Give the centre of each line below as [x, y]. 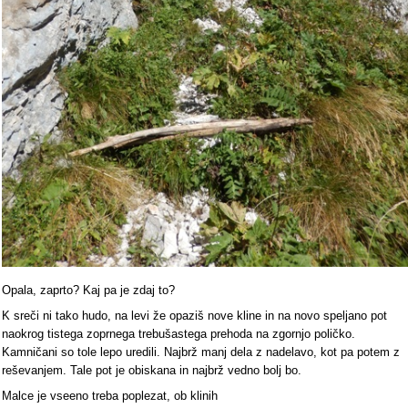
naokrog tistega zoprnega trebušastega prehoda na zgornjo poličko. [178, 333]
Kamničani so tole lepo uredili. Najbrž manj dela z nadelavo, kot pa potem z [201, 352]
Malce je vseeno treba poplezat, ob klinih [110, 395]
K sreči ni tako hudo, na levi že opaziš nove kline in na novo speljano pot [194, 315]
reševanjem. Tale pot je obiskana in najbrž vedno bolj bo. [152, 370]
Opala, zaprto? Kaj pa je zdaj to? [88, 290]
